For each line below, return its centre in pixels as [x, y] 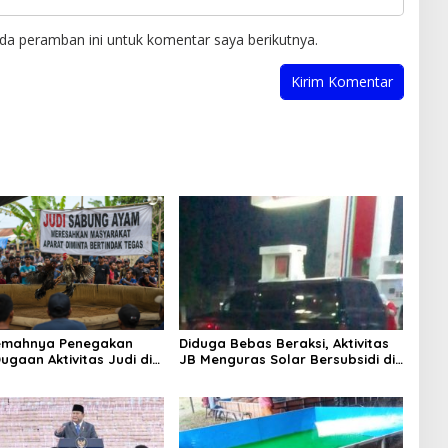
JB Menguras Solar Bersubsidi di [286, 358]
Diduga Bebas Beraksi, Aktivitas [283, 342]
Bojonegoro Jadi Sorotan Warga [289, 374]
